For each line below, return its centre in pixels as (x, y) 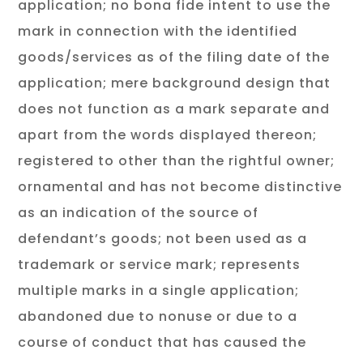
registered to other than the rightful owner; (177, 161)
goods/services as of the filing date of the (174, 57)
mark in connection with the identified (158, 31)
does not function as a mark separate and (174, 109)
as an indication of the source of (139, 213)
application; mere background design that (175, 83)
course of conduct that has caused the (162, 342)
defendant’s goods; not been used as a (163, 239)
